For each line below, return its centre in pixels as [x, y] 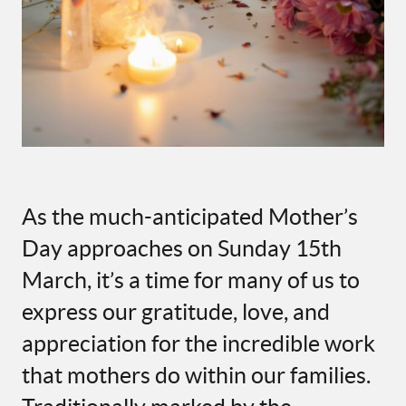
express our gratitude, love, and [176, 312]
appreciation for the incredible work [198, 344]
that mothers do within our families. [196, 376]
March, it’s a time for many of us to [191, 280]
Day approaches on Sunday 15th [182, 249]
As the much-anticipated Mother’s [190, 217]
